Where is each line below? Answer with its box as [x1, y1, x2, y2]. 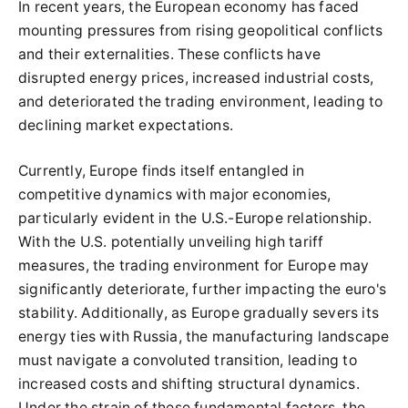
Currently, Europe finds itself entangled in [18, 162, 305, 179]
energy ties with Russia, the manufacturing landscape [18, 328, 390, 345]
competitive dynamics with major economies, [18, 186, 331, 203]
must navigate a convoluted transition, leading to [18, 352, 357, 369]
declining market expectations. [18, 117, 233, 134]
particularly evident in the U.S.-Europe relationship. [18, 209, 372, 227]
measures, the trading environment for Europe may [18, 257, 370, 274]
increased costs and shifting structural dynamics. [18, 375, 360, 393]
